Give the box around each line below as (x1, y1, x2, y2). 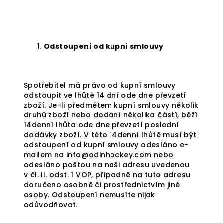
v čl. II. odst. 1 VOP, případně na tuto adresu (24, 170, 191, 180)
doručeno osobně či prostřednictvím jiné (24, 180, 180, 190)
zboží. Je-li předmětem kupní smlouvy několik (24, 100, 199, 110)
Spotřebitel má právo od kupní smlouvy (24, 80, 176, 90)
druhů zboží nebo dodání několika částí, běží (24, 110, 198, 120)
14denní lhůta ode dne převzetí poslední (24, 120, 179, 130)
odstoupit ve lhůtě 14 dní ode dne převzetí (24, 90, 186, 100)
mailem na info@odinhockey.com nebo (24, 150, 174, 160)
